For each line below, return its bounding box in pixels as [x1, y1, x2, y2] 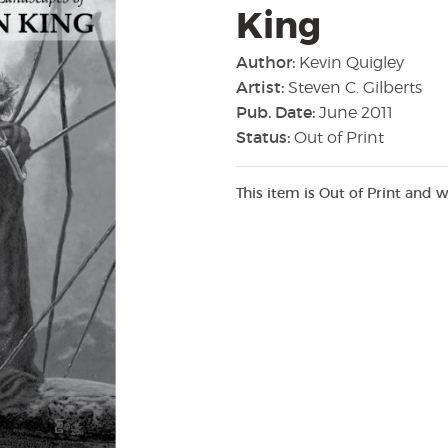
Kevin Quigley [299, 52, 404, 72]
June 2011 [319, 102, 393, 122]
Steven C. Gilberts [288, 77, 422, 97]
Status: [236, 126, 294, 147]
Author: [236, 51, 299, 72]
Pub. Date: [236, 101, 319, 122]
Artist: [236, 76, 288, 97]
